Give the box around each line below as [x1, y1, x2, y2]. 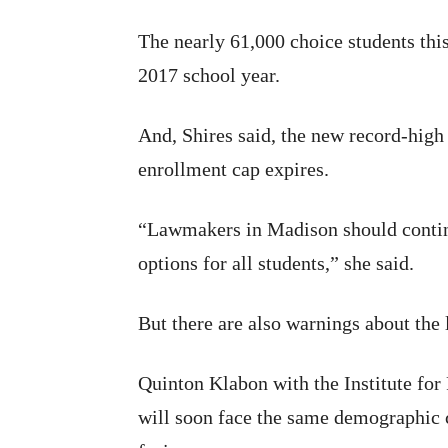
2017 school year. [138, 64, 280, 87]
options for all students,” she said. [138, 252, 414, 275]
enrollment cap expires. [138, 158, 329, 181]
